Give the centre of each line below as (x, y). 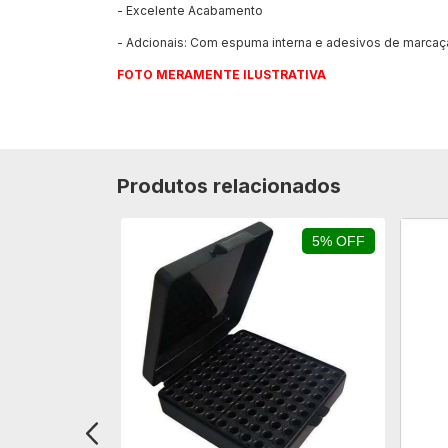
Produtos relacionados (229, 186)
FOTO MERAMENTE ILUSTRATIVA (221, 74)
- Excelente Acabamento (190, 10)
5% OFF (338, 241)
